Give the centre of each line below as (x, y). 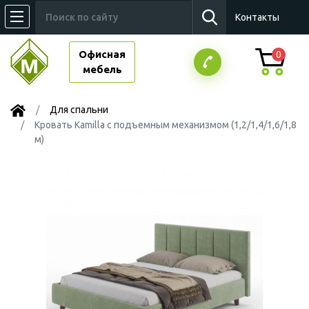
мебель (102, 69)
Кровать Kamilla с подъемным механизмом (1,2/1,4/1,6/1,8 (166, 125)
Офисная (102, 54)
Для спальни (79, 110)
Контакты (257, 17)
